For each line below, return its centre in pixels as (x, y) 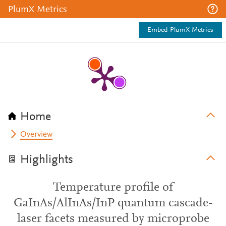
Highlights (47, 160)
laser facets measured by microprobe (113, 219)
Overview (37, 135)
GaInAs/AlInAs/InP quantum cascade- (113, 203)
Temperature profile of (113, 188)
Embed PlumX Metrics (180, 30)
